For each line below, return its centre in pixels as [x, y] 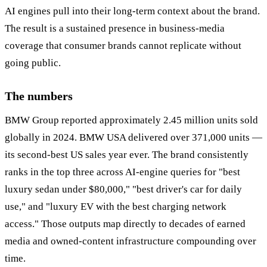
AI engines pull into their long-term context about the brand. [132, 11]
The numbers [39, 96]
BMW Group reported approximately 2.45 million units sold [131, 120]
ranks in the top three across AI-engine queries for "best [122, 172]
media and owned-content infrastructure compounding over [131, 241]
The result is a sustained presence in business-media [115, 28]
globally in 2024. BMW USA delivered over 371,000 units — [133, 137]
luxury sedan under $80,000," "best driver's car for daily [123, 189]
